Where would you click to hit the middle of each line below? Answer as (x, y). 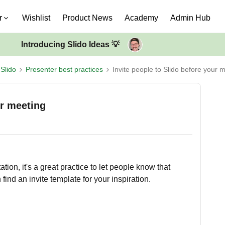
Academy (141, 18)
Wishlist (36, 18)
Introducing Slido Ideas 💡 (70, 44)
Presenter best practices (64, 69)
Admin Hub (190, 18)
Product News (87, 18)
